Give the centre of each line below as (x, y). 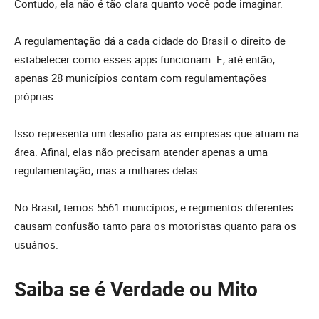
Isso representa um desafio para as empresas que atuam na (157, 134)
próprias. (35, 96)
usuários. (36, 245)
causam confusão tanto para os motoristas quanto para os (155, 226)
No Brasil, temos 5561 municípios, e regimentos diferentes (154, 208)
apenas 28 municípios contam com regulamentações (141, 78)
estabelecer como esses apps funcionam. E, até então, (145, 59)
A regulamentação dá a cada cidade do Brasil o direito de (150, 41)
